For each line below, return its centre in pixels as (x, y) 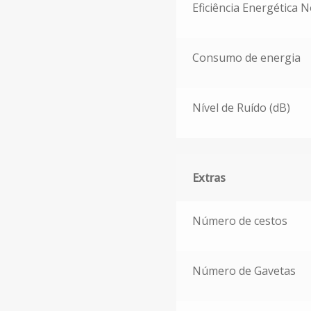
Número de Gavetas (244, 270)
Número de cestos (239, 220)
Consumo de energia (246, 57)
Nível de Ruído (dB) (241, 107)
